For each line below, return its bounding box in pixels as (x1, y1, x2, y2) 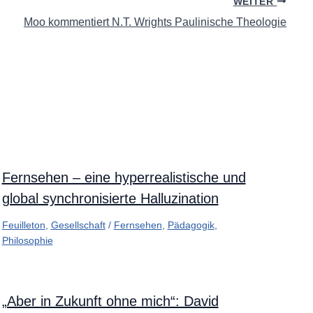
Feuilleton (1, 219, 45, 231)
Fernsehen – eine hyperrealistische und (1, 170, 246, 186)
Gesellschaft (50, 219, 105, 231)
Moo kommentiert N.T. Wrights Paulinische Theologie (24, 15, 286, 28)
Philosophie (1, 235, 53, 247)
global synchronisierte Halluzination (1, 191, 219, 207)
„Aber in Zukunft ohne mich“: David (1, 293, 219, 310)
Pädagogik (167, 219, 214, 231)
